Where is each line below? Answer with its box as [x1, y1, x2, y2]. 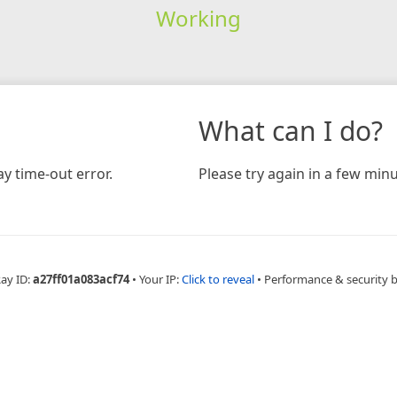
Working [155, 3, 241, 33]
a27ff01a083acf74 [32, 270, 129, 287]
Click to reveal [181, 270, 254, 287]
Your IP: [138, 270, 182, 287]
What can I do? [198, 112, 383, 149]
